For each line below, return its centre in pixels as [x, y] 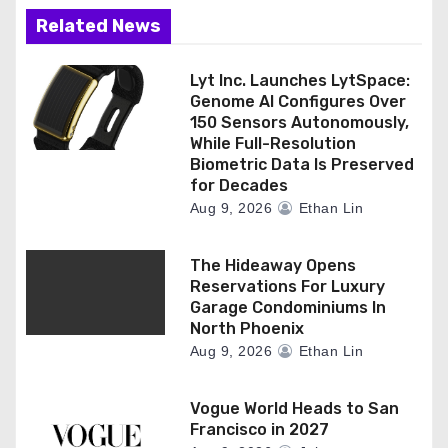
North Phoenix [246, 328]
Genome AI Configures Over [297, 101]
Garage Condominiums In [287, 307]
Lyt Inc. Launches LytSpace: [299, 80]
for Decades [238, 185]
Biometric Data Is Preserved [301, 164]
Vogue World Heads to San [294, 408]
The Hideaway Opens [272, 265]
